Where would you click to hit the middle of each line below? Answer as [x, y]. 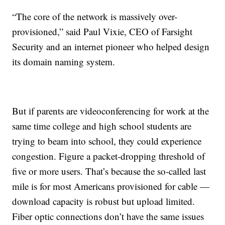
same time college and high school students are [102, 126]
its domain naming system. [64, 62]
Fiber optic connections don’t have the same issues [108, 216]
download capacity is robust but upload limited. [104, 201]
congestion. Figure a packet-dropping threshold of [109, 156]
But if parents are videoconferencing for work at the [111, 111]
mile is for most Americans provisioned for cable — [111, 186]
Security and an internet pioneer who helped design [111, 47]
